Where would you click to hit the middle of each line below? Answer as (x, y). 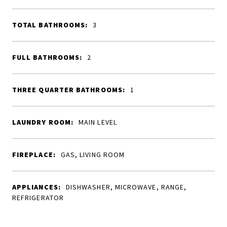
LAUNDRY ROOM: (43, 122)
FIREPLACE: (34, 155)
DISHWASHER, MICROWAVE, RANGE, (126, 187)
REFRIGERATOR (38, 198)
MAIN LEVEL (98, 122)
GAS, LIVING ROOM (93, 155)
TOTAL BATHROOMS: (50, 25)
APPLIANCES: (36, 187)
